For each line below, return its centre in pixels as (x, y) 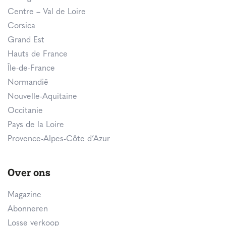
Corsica (21, 26)
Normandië (28, 82)
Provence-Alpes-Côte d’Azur (59, 139)
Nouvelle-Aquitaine (42, 97)
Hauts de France (38, 54)
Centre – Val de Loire (47, 12)
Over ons (29, 172)
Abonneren (28, 209)
